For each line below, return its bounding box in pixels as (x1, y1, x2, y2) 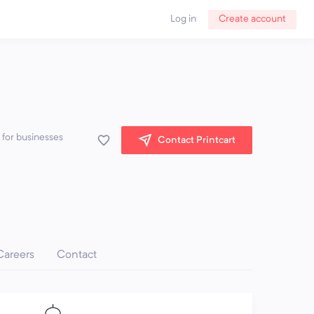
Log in (170, 14, 196, 24)
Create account (219, 14, 286, 24)
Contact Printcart (158, 135, 235, 145)
